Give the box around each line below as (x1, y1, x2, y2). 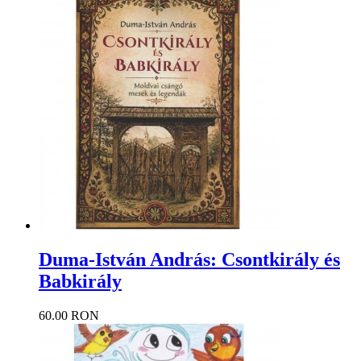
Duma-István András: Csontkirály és (39, 248, 340, 270)
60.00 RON (39, 308, 99, 322)
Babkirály (39, 270, 122, 292)
